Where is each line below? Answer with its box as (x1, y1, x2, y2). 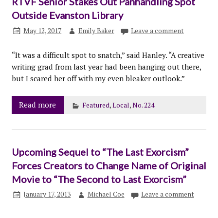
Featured (82, 101, 109, 110)
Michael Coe (87, 190, 125, 199)
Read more (19, 100, 56, 110)
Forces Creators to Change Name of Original (11, 159, 206, 171)
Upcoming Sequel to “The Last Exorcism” (11, 145, 189, 158)
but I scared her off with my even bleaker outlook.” (11, 73, 185, 84)
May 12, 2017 (23, 26, 62, 35)
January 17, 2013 (23, 190, 71, 199)
